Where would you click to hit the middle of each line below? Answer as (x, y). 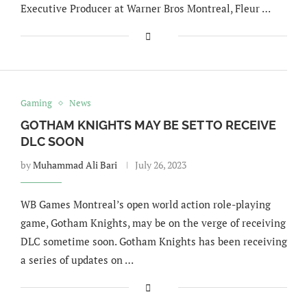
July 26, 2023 (160, 165)
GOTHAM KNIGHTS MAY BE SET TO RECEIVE (148, 125)
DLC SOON (52, 142)
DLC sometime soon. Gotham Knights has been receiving (153, 241)
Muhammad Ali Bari (75, 165)
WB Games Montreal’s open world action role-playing (145, 204)
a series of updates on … (77, 260)
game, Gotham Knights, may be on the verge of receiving (153, 223)
